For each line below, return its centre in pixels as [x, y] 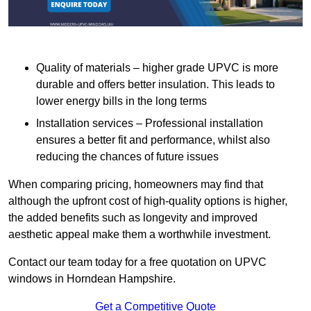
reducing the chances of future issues [127, 157]
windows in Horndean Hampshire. [92, 279]
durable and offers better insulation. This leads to [155, 85]
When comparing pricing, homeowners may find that [136, 185]
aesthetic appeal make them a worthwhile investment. [140, 235]
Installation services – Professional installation [150, 124]
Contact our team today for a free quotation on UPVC [137, 262]
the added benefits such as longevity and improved [133, 218]
